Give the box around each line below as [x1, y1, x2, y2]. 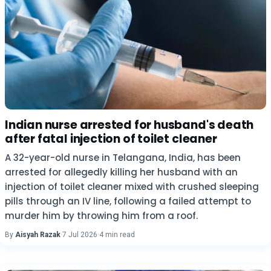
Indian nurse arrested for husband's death [5, 117, 254, 133]
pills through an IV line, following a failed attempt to [5, 195, 251, 207]
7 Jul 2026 [62, 230, 97, 239]
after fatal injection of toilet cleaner [5, 131, 217, 147]
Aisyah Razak [15, 230, 60, 239]
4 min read [99, 230, 135, 239]
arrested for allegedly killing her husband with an [5, 166, 238, 178]
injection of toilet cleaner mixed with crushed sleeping [5, 180, 259, 193]
